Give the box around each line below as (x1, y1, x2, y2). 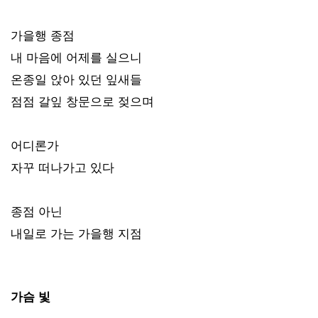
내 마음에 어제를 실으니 (11, 50, 142, 65)
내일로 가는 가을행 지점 (11, 226, 142, 241)
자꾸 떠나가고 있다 (11, 160, 114, 175)
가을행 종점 (11, 28, 75, 43)
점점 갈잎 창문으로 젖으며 (11, 94, 154, 109)
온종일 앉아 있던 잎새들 (11, 72, 142, 87)
